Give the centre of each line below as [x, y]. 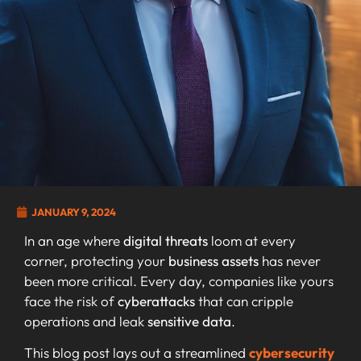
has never [290, 260]
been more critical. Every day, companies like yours [179, 280]
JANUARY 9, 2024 [74, 212]
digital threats [166, 240]
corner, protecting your [96, 260]
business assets [214, 260]
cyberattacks [156, 301]
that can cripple [244, 301]
